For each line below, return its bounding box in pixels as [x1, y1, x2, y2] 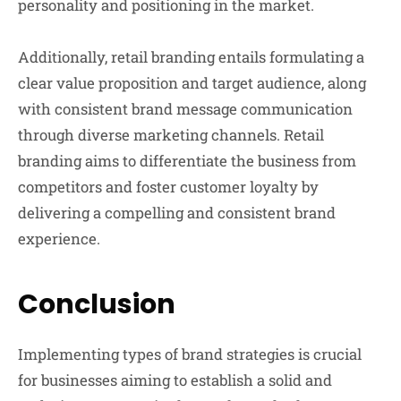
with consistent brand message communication [18, 98, 353, 119]
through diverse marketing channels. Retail [18, 124, 324, 145]
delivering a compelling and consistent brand [18, 201, 336, 223]
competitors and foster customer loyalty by [18, 175, 319, 197]
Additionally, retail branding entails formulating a [18, 46, 364, 67]
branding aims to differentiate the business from [18, 149, 356, 171]
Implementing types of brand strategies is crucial [18, 343, 362, 364]
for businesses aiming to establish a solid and [18, 369, 332, 390]
